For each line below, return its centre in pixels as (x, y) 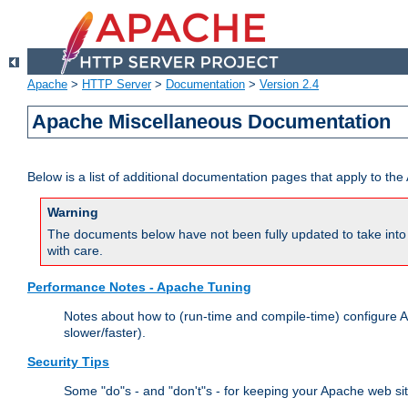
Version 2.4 (289, 85)
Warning (73, 213)
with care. (75, 251)
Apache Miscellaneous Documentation (212, 122)
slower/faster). (105, 333)
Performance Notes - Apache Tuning (139, 287)
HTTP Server (117, 85)
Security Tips (68, 362)
